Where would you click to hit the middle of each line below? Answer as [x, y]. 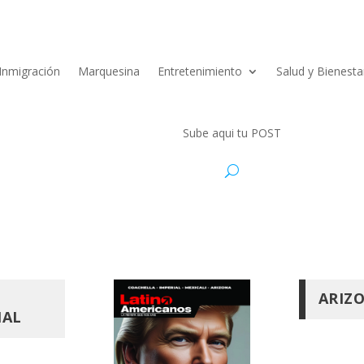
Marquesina [109, 71]
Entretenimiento [200, 71]
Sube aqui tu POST [232, 133]
